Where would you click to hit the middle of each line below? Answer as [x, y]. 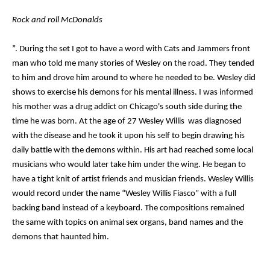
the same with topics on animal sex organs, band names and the [127, 222]
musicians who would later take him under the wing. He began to [129, 165]
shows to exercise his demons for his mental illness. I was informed [133, 92]
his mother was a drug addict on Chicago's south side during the [127, 107]
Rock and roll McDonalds [57, 20]
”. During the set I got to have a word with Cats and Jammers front [131, 49]
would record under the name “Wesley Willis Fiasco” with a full [124, 193]
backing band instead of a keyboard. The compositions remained [128, 208]
